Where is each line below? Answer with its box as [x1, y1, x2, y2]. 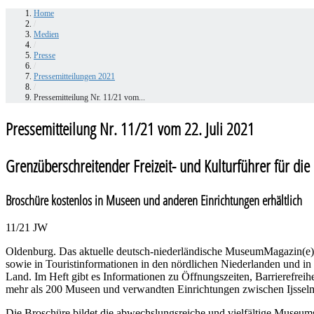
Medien [34, 29, 59, 39]
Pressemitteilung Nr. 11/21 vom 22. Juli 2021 [6, 116, 254, 140]
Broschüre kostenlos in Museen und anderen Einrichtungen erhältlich [6, 191, 302, 209]
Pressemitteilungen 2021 [34, 71, 115, 81]
